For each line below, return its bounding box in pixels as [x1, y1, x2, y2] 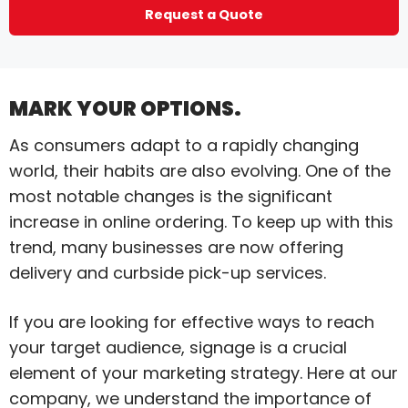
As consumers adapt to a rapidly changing [9, 134, 359, 158]
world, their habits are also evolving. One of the [9, 159, 391, 183]
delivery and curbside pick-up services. [9, 261, 326, 285]
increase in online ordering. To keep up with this [9, 210, 393, 234]
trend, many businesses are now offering [9, 236, 343, 260]
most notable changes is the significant [9, 185, 332, 209]
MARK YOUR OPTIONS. [9, 95, 241, 124]
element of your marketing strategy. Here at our [9, 361, 398, 384]
